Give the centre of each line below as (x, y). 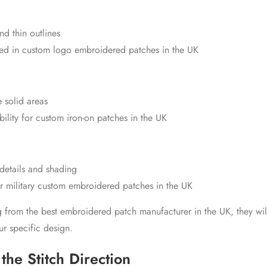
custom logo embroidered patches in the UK (110, 50)
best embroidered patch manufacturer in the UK (136, 212)
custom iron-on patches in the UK (101, 118)
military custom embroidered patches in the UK (99, 186)
